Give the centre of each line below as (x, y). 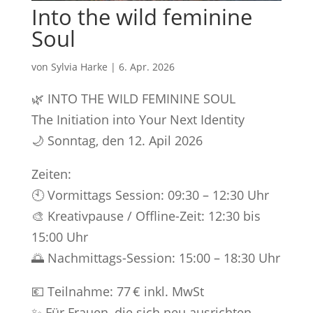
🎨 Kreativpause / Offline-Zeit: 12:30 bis (146, 216)
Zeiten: (51, 174)
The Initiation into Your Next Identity (138, 119)
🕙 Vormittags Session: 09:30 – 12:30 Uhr (150, 195)
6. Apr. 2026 (146, 66)
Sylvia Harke (79, 66)
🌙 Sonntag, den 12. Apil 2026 (117, 140)
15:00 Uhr (59, 236)
